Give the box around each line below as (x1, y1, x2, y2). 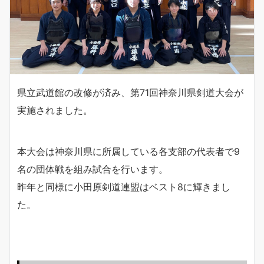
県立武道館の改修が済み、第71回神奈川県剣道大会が (17, 87, 243, 99)
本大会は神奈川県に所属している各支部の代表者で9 (17, 146, 240, 158)
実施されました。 (17, 104, 93, 117)
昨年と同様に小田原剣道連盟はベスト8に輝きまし (17, 181, 230, 193)
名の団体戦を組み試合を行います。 (17, 163, 168, 176)
